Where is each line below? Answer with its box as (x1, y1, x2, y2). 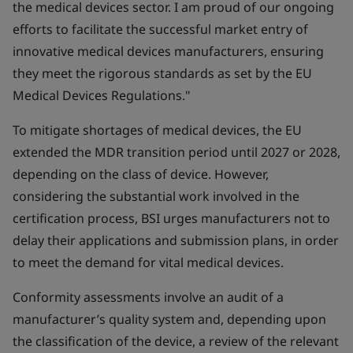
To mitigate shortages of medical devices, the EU (13, 121, 302, 139)
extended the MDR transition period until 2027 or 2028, (13, 143, 340, 161)
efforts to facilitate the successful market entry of (13, 20, 308, 38)
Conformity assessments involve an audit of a (13, 288, 284, 306)
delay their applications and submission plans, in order (13, 232, 339, 249)
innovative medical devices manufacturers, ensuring (13, 43, 324, 60)
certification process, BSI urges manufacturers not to (13, 210, 330, 227)
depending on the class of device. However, (13, 165, 269, 183)
